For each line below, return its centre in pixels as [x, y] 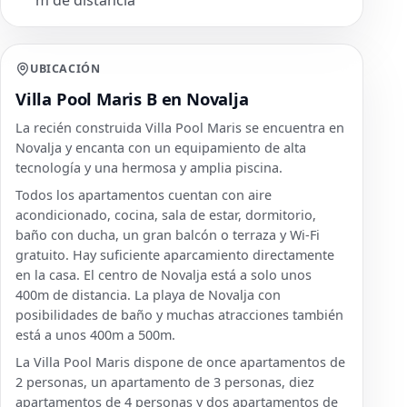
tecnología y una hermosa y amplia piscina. [149, 167]
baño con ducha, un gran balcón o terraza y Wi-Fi [168, 234]
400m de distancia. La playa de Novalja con [148, 294]
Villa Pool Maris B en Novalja [132, 98]
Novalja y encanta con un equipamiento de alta [161, 147]
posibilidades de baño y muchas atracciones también [179, 314]
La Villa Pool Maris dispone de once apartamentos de [180, 362]
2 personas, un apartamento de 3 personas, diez [165, 382]
